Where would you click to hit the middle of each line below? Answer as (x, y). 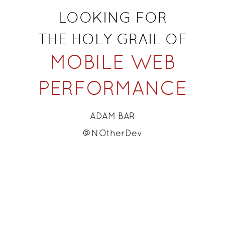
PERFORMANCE (113, 87)
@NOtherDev (113, 132)
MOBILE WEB (113, 62)
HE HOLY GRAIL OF (117, 38)
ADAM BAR (113, 116)
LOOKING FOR (113, 17)
